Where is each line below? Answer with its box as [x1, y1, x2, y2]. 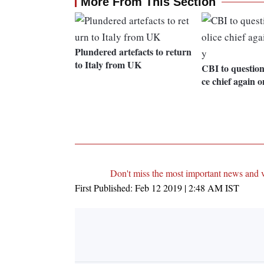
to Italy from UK [75, 58, 141, 72]
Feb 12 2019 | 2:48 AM [135, 181, 223, 194]
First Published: [75, 181, 135, 194]
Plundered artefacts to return [75, 45, 192, 59]
